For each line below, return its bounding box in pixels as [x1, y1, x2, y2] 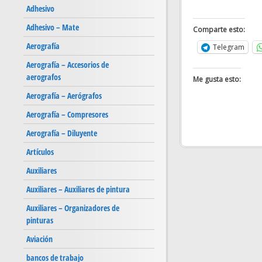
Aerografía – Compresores [26, 109, 108, 120]
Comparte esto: [192, 24, 245, 35]
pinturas [26, 215, 53, 226]
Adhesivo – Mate [26, 22, 79, 33]
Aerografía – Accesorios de [26, 59, 109, 71]
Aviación [26, 233, 53, 245]
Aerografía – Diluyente [26, 127, 97, 139]
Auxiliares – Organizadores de [26, 202, 119, 214]
